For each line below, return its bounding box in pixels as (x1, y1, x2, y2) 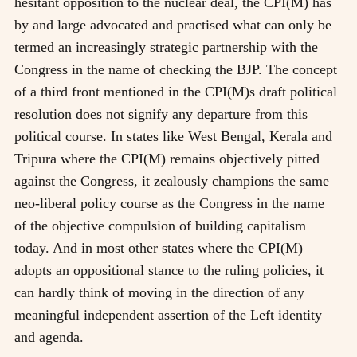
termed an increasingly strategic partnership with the (14, 38, 318, 55)
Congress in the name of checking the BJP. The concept (14, 61, 337, 77)
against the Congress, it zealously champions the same (14, 172, 329, 189)
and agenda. (14, 328, 84, 345)
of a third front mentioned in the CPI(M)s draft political (14, 83, 337, 100)
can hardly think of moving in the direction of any (14, 284, 304, 300)
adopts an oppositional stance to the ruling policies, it (14, 261, 324, 278)
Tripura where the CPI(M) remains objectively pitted (14, 150, 320, 167)
